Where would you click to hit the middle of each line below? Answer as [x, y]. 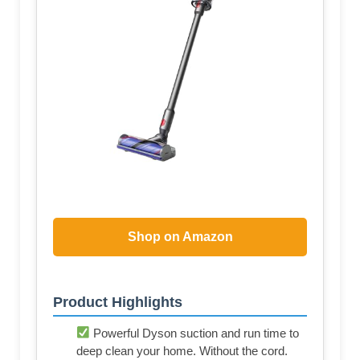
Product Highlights [118, 302]
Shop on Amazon [180, 236]
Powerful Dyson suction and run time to [195, 333]
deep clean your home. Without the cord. [182, 350]
